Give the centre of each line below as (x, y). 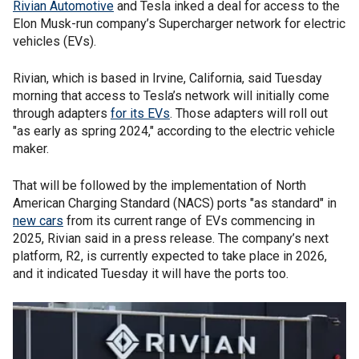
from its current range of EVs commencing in (189, 221)
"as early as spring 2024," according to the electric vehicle (174, 131)
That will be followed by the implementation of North (159, 186)
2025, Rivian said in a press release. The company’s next (171, 238)
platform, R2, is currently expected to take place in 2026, (170, 256)
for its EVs (140, 113)
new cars (38, 221)
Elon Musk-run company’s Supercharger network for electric (179, 24)
